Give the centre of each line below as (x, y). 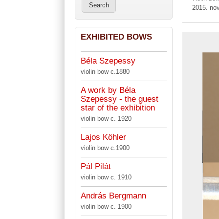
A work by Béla (108, 90)
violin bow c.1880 (105, 71)
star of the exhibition (118, 108)
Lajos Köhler (103, 137)
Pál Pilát (96, 166)
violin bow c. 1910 (106, 177)
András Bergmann (113, 196)
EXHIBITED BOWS (116, 37)
